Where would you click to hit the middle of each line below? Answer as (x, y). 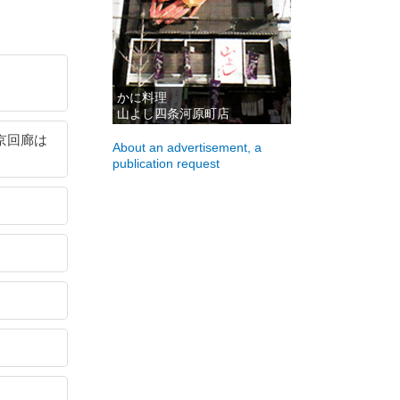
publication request (166, 163)
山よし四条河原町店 (173, 113)
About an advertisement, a (187, 147)
